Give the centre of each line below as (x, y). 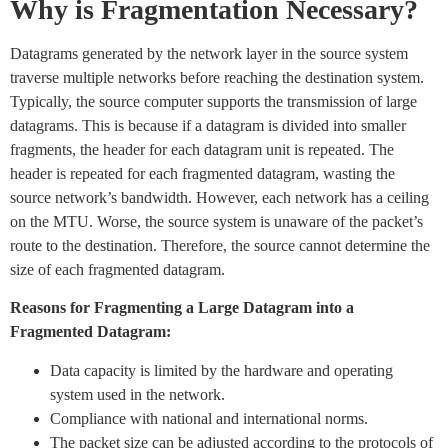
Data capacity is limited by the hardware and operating (221, 370)
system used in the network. (137, 394)
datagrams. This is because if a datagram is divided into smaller (208, 125)
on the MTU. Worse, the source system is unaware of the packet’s (216, 221)
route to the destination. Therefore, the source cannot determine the (220, 245)
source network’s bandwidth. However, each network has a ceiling (219, 197)
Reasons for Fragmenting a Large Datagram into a (182, 308)
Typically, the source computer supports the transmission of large (213, 101)
